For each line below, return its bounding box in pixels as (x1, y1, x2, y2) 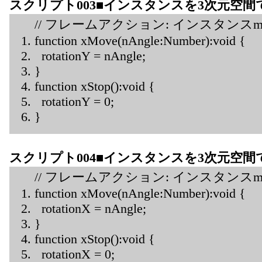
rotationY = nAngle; (35, 48, 146, 63)
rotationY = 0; (35, 94, 114, 109)
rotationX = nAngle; (35, 201, 146, 216)
